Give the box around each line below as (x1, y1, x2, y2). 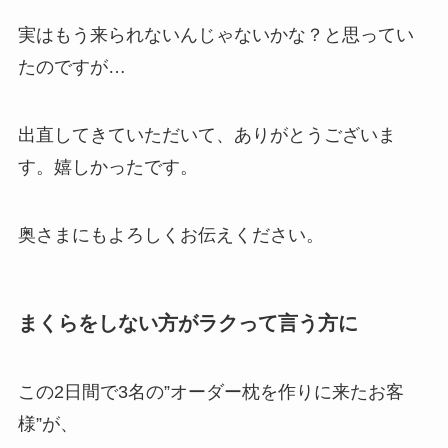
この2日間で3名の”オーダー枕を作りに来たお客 (17, 382, 404, 403)
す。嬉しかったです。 (17, 156, 198, 177)
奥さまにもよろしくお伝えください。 (17, 224, 324, 245)
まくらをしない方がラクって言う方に (17, 311, 358, 334)
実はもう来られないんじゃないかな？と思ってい (17, 25, 414, 46)
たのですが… (17, 57, 126, 78)
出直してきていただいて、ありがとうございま (17, 124, 396, 145)
